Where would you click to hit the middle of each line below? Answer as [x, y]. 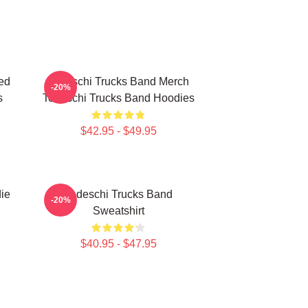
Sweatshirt [118, 211]
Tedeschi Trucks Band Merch [118, 81]
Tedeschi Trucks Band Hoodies [118, 98]
